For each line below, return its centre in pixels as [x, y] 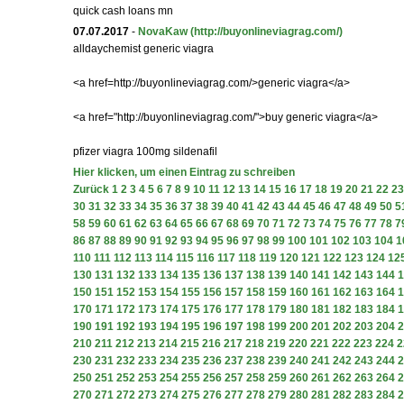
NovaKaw [163, 32]
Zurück [91, 189]
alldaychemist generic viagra [143, 49]
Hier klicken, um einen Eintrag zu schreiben [184, 172]
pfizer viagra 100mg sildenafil [145, 151]
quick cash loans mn [123, 11]
